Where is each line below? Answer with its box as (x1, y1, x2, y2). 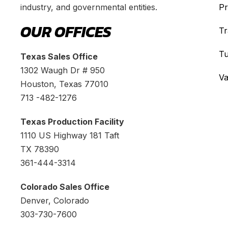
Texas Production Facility (20, 116, 124, 127)
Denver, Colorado (20, 195, 89, 206)
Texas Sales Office (20, 51, 98, 62)
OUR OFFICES (20, 20, 111, 43)
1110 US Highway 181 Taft (20, 130, 119, 140)
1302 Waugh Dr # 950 (20, 65, 105, 75)
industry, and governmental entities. (20, 2, 157, 12)
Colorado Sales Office (20, 181, 109, 192)
